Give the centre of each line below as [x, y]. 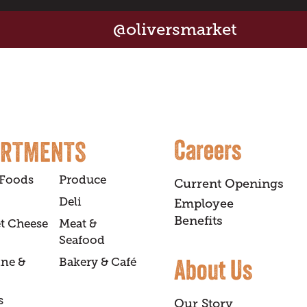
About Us [213, 270]
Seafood [82, 241]
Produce [83, 180]
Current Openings [229, 184]
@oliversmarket [175, 29]
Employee [204, 204]
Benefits [198, 221]
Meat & [78, 224]
